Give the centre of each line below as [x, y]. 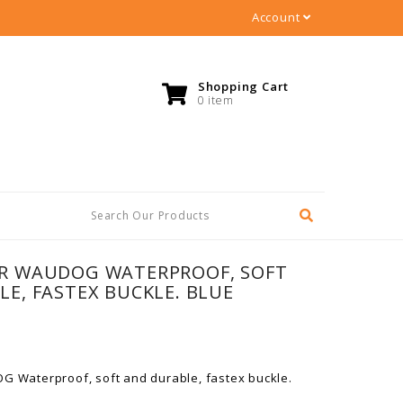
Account [278, 17]
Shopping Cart [243, 86]
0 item [215, 100]
